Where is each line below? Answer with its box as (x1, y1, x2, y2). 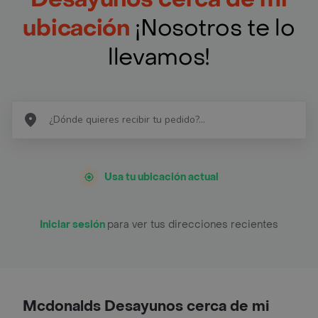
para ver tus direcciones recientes (107, 217, 278, 231)
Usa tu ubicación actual (104, 170, 219, 184)
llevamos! (107, 42, 211, 72)
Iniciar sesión (40, 217, 107, 231)
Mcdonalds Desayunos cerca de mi (23, 297, 269, 316)
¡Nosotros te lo (129, 13, 295, 43)
